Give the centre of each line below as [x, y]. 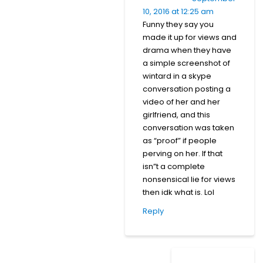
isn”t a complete [174, 166]
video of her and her [181, 102]
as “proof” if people [180, 140]
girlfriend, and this [176, 114]
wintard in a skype [177, 76]
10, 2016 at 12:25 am [178, 11]
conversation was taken [188, 127]
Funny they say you [178, 24]
